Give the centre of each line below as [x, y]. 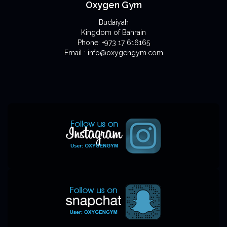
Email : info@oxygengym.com [113, 52]
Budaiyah [113, 22]
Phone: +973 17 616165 [113, 42]
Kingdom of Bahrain [113, 32]
